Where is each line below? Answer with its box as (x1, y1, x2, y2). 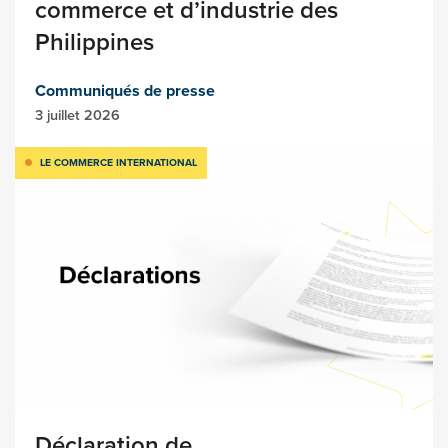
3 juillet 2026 (35, 104, 120, 127)
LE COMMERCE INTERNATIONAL (40, 155, 197, 171)
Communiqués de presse (35, 79, 215, 103)
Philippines (35, 24, 160, 61)
